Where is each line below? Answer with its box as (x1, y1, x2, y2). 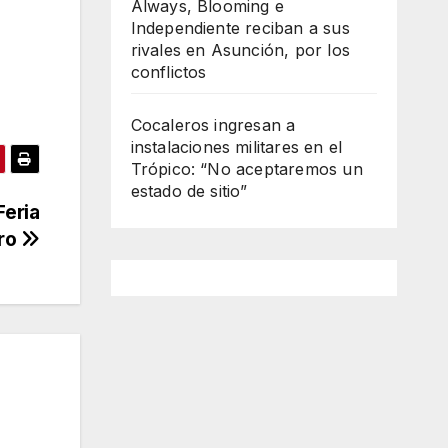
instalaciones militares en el (130, 137, 343, 158)
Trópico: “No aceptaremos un (130, 159, 363, 180)
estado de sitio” (130, 181, 248, 202)
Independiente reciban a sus (130, 18, 350, 39)
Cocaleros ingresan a (130, 115, 296, 136)
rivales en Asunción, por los (130, 40, 351, 61)
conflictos (130, 62, 207, 83)
